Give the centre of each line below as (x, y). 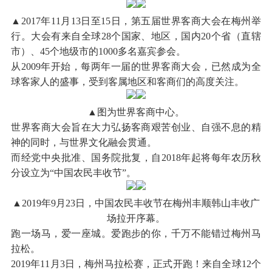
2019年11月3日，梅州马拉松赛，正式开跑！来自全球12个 (136, 263)
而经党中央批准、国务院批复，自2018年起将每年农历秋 (136, 157)
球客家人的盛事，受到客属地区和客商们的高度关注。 (128, 81)
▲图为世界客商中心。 (136, 112)
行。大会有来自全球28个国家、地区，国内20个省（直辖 (136, 36)
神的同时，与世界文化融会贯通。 (84, 142)
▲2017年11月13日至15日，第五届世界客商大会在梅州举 (136, 21)
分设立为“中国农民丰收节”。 (74, 172)
